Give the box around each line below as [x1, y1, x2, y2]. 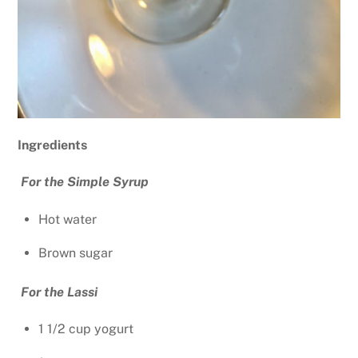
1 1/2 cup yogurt [38, 321, 133, 337]
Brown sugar [38, 245, 113, 261]
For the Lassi [21, 284, 98, 300]
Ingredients [18, 137, 88, 153]
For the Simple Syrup [21, 174, 149, 190]
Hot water [38, 212, 97, 228]
